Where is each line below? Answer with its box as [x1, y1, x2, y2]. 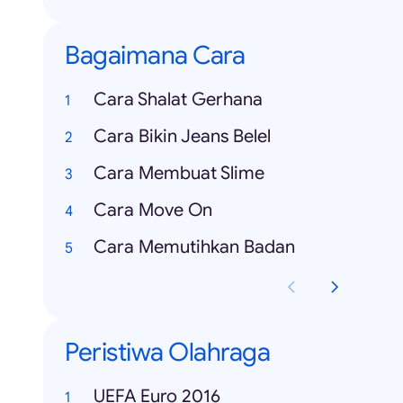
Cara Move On [94, 199, 212, 222]
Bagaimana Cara [65, 40, 245, 72]
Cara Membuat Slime [94, 162, 264, 185]
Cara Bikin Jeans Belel [94, 125, 271, 148]
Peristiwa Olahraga [65, 336, 270, 369]
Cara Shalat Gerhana [94, 88, 263, 112]
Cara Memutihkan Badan [94, 236, 295, 259]
